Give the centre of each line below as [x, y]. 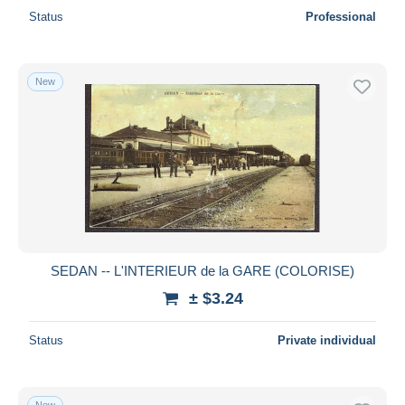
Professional [341, 16]
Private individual [327, 340]
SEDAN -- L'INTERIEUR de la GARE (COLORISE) [202, 270]
